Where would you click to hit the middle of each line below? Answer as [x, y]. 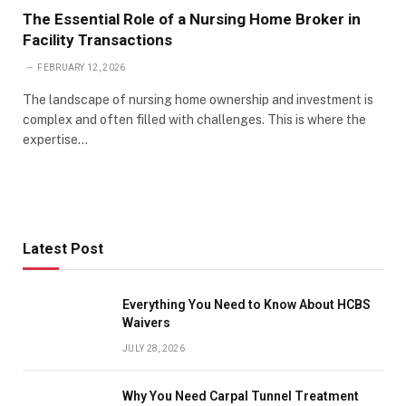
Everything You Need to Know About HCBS [246, 304]
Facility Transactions [97, 39]
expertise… [55, 139]
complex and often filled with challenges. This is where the [194, 119]
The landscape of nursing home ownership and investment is [198, 99]
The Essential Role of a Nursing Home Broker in [192, 19]
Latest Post [63, 248]
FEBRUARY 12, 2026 [82, 67]
